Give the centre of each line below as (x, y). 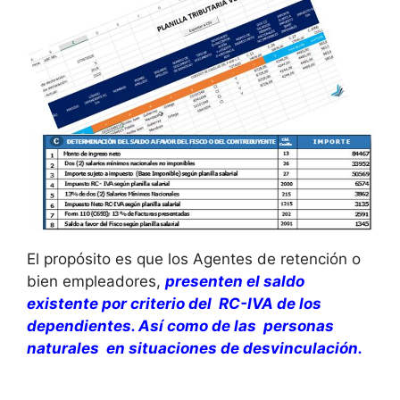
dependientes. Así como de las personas (180, 325)
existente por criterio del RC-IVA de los (174, 303)
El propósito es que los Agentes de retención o (194, 258)
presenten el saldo (235, 281)
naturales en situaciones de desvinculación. (195, 348)
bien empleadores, (96, 281)
